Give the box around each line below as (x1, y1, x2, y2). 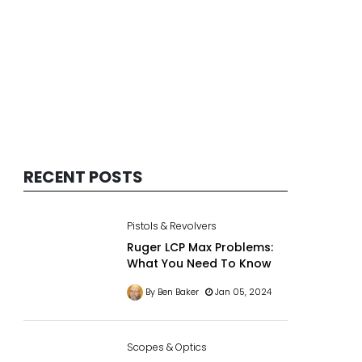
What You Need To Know (126, 255, 271, 271)
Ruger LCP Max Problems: (126, 239, 273, 255)
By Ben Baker (145, 285, 199, 298)
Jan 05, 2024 (212, 285, 271, 298)
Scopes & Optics (126, 339, 207, 354)
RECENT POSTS (23, 166, 144, 188)
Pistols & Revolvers (126, 219, 217, 233)
